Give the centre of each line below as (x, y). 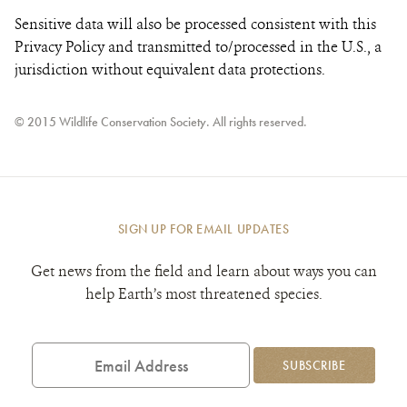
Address (57, 361)
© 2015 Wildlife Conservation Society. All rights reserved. (161, 122)
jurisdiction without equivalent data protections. (170, 69)
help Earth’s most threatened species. (203, 294)
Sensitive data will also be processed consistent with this (195, 24)
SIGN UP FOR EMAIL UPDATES (203, 229)
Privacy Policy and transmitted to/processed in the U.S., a (198, 47)
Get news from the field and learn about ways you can (203, 271)
